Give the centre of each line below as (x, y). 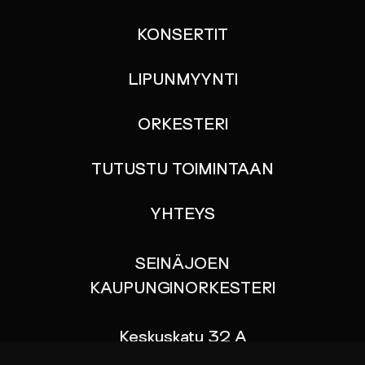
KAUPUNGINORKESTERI (182, 290)
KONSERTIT (182, 36)
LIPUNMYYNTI (182, 81)
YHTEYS (182, 215)
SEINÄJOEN (182, 265)
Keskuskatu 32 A (182, 339)
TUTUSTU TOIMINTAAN (182, 171)
